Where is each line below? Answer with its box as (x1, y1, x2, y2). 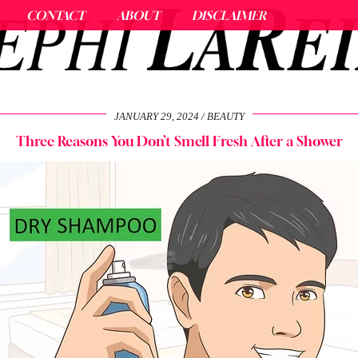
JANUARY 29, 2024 (113, 109, 199, 122)
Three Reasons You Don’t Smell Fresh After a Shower (15, 132, 343, 149)
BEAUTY (206, 109, 245, 122)
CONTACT (26, 8, 85, 22)
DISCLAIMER (192, 8, 266, 22)
